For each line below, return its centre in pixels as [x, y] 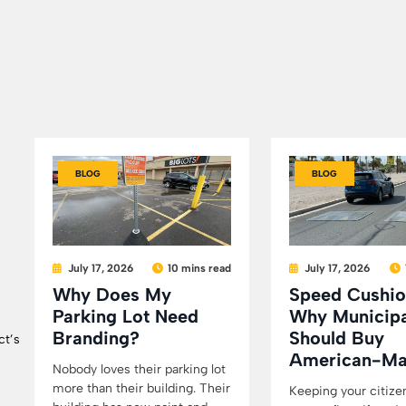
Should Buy [337, 338]
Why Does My [112, 294]
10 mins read [200, 268]
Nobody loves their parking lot [139, 369]
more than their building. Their [141, 388]
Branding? [96, 338]
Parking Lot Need [126, 316]
